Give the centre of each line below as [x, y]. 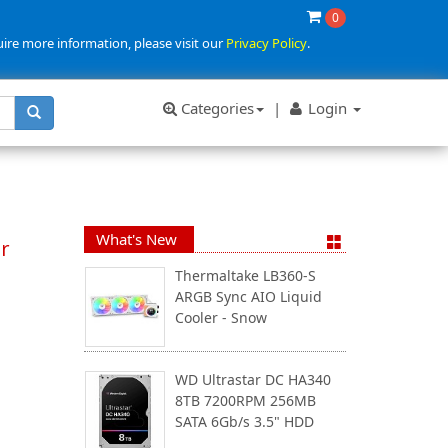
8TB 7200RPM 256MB [245, 400]
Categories [215, 108]
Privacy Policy [266, 43]
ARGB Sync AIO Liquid [248, 296]
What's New [136, 239]
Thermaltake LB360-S [245, 275]
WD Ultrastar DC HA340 [252, 379]
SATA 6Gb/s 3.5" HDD [244, 421]
